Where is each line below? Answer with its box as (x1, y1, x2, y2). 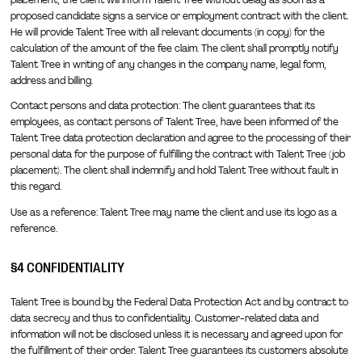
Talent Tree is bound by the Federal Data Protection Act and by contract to (10, 295, 348, 309)
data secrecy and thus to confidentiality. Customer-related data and (10, 311, 318, 325)
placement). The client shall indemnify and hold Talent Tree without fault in (10, 164, 339, 178)
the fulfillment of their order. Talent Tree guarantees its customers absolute (10, 343, 348, 357)
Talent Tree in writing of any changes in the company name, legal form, (10, 57, 326, 71)
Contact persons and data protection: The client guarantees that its (10, 99, 315, 113)
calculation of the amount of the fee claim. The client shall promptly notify (10, 41, 339, 55)
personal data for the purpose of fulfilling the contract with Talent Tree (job (10, 148, 345, 162)
